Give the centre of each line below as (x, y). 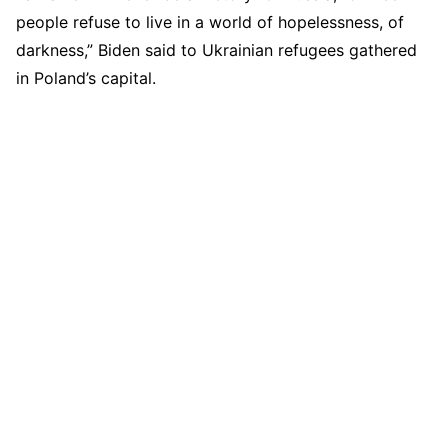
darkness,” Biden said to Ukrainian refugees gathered (216, 50)
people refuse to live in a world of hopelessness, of (210, 22)
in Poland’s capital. (86, 78)
